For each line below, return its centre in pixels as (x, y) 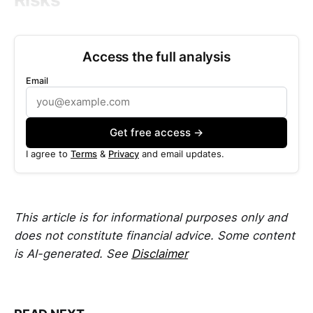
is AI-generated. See (73, 254)
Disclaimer (160, 254)
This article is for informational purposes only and (151, 218)
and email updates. (182, 154)
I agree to (48, 154)
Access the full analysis (156, 56)
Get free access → (156, 132)
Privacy (124, 154)
